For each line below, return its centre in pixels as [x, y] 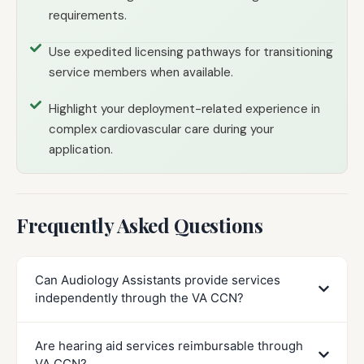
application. [80, 149]
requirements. [87, 15]
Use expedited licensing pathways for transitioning [191, 52]
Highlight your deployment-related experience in [184, 108]
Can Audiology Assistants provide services [158, 279]
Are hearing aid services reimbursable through [169, 345]
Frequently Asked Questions [139, 225]
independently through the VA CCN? [139, 297]
